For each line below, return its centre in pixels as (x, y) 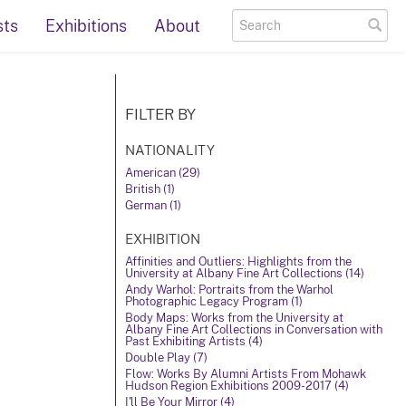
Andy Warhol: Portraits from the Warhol (229, 290)
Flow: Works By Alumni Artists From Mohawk (246, 374)
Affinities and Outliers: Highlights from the (238, 261)
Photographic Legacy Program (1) (214, 301)
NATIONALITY (170, 150)
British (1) (150, 189)
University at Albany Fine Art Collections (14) (245, 273)
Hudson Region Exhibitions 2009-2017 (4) (237, 386)
